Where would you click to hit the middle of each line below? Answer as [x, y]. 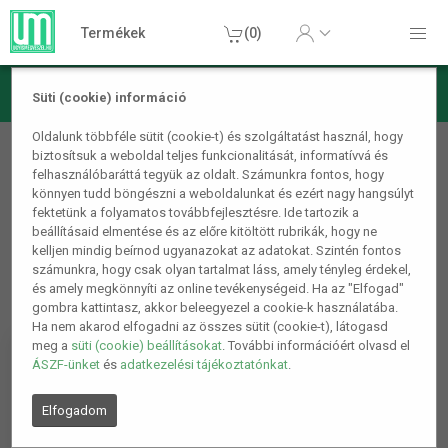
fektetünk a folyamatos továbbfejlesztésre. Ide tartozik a [196, 213]
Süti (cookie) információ [109, 98]
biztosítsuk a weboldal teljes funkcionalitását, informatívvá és [210, 156]
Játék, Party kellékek [77, 134]
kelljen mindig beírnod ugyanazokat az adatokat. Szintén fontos [217, 251]
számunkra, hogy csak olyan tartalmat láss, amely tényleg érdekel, [222, 270]
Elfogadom [75, 411]
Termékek [113, 32]
